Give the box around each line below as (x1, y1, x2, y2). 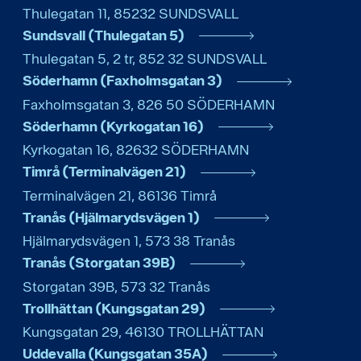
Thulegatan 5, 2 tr (23, 50, 132, 68)
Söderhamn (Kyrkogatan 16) (23, 117, 204, 135)
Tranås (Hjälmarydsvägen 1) (23, 208, 200, 226)
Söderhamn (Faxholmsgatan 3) (23, 72, 222, 89)
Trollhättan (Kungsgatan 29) (23, 299, 205, 317)
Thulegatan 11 (23, 4, 107, 22)
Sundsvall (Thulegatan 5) (23, 26, 185, 44)
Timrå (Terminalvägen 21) (23, 163, 186, 180)
